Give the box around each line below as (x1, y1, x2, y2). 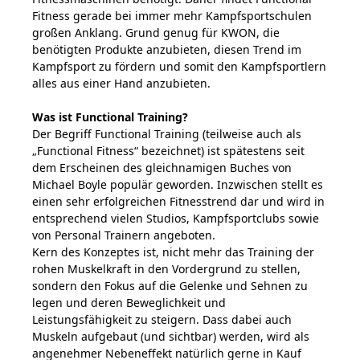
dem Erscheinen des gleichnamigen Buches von (32, 159, 292, 175)
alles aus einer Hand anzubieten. (32, 75, 211, 91)
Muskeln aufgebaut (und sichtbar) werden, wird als (32, 328, 309, 344)
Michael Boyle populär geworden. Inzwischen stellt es (32, 176, 323, 192)
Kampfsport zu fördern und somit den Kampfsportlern (32, 58, 326, 74)
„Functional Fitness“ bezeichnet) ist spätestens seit (32, 142, 305, 158)
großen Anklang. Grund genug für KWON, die (32, 24, 280, 40)
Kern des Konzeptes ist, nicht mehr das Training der (32, 243, 314, 260)
